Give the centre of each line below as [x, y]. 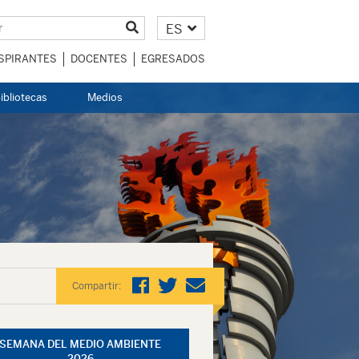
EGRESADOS [173, 59]
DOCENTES [99, 59]
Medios [105, 97]
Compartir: [96, 286]
